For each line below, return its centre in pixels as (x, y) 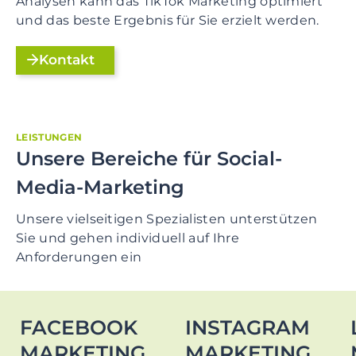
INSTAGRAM (248, 327)
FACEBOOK (79, 327)
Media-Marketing (100, 187)
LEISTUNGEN (49, 137)
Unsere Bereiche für (116, 158)
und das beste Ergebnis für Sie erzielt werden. (168, 20)
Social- (250, 158)
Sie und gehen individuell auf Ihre (128, 238)
